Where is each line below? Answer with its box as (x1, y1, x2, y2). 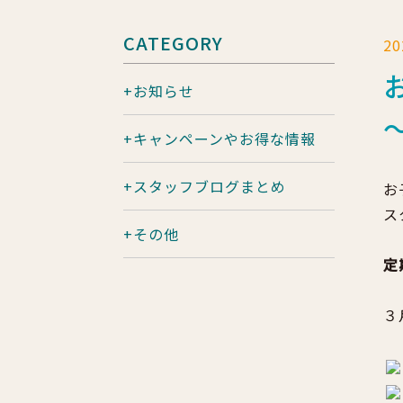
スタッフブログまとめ (133, 175, 286, 197)
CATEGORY (123, 29, 223, 56)
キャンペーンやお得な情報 (133, 127, 316, 149)
